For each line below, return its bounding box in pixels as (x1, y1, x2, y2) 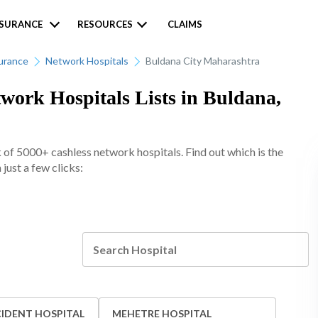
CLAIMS (167, 18, 202, 30)
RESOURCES (77, 18, 133, 30)
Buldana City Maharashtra (146, 55, 260, 67)
